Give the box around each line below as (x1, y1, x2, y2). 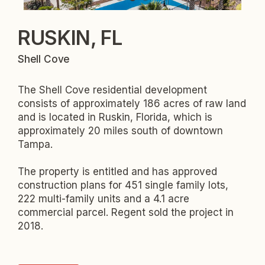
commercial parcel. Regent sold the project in (18, 206, 234, 219)
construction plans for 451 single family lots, (18, 179, 228, 192)
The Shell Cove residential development (18, 84, 207, 96)
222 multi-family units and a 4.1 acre (18, 193, 189, 205)
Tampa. (18, 138, 53, 151)
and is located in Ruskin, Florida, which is (18, 111, 212, 124)
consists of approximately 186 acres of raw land (18, 98, 246, 110)
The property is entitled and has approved (18, 166, 217, 178)
